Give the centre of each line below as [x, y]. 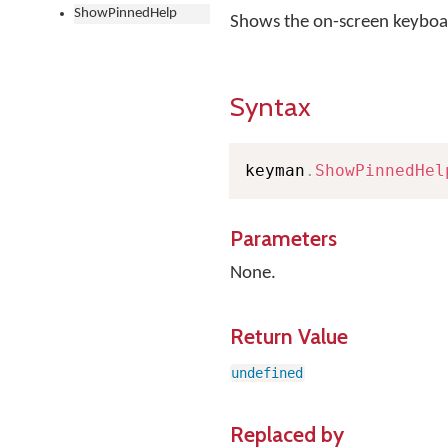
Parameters [283, 238]
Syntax [270, 106]
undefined [267, 373]
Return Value [289, 336]
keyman [275, 170]
